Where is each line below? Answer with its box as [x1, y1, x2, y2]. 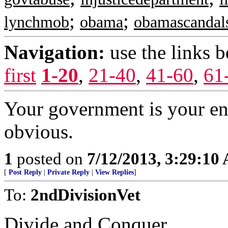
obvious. [4, 121, 73, 142]
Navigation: [4, 41, 105, 63]
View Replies [95, 168, 134, 176]
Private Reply [47, 168, 90, 176]
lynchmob [4, 13, 69, 31]
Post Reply [9, 168, 42, 176]
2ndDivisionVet [31, 185, 140, 204]
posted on [13, 149, 87, 168]
